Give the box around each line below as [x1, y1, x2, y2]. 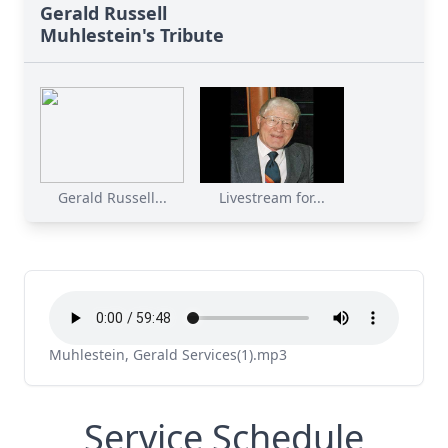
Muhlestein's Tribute [40, 23, 224, 47]
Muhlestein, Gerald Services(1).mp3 [49, 345, 287, 364]
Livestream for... [219, 188, 325, 207]
